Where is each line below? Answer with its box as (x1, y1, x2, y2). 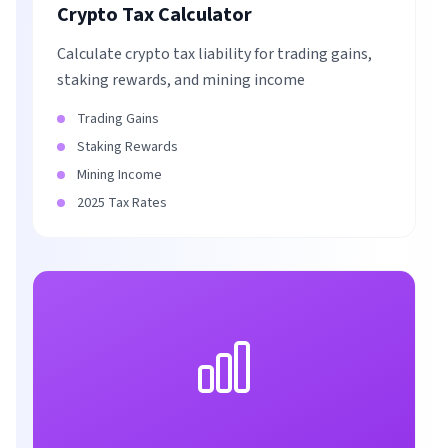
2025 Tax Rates (77, 193, 167, 213)
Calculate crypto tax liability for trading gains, (57, 43, 372, 65)
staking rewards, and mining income (57, 69, 305, 91)
